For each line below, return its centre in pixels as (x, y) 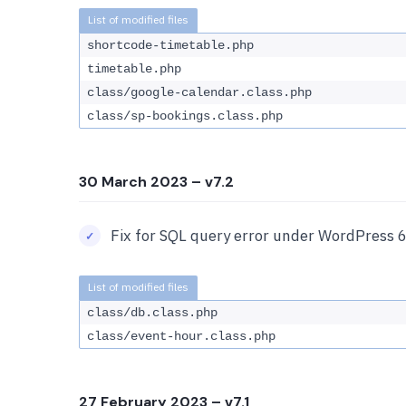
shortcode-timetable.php (170, 45)
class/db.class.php (152, 313)
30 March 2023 (133, 182)
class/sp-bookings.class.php (185, 116)
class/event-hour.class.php (181, 336)
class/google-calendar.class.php (199, 92)
